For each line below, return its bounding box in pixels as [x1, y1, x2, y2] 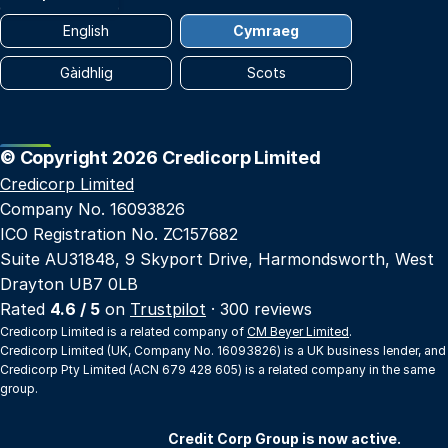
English [63, 22, 109, 40]
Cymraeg [233, 22, 299, 40]
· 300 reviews [206, 299, 312, 319]
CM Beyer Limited [247, 324, 349, 339]
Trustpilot [130, 299, 206, 319]
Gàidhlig [59, 64, 113, 82]
